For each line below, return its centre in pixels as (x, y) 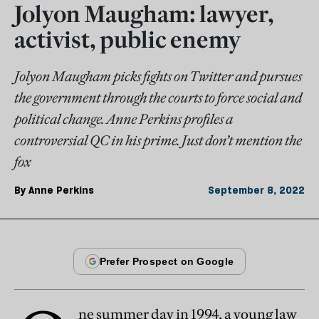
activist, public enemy (127, 40)
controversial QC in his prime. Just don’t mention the (158, 141)
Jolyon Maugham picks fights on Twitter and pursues (158, 77)
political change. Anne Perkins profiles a (124, 119)
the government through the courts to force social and (158, 98)
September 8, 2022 (256, 190)
